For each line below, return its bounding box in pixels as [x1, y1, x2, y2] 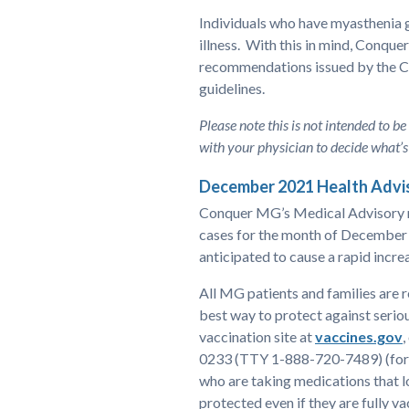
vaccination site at [199, 328, 315, 346]
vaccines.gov [315, 328, 403, 346]
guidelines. [199, 79, 265, 98]
